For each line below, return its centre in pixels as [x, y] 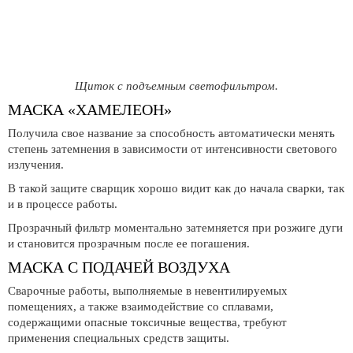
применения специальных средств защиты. [119, 338]
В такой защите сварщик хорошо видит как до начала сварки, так [176, 188]
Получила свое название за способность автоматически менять [171, 133]
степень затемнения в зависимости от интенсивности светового [173, 149]
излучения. [36, 165]
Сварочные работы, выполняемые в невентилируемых [148, 291]
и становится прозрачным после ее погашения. [129, 243]
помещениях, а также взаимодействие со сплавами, [141, 307]
